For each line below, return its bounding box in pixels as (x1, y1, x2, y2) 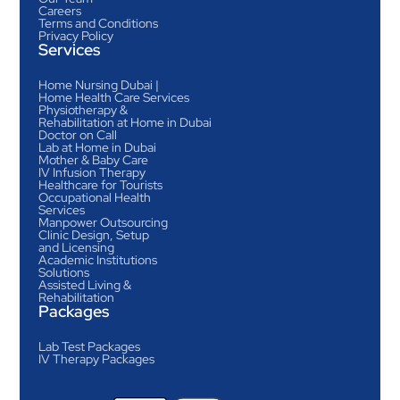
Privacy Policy (37, 27, 113, 45)
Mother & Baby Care (37, 151, 148, 169)
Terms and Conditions (37, 14, 158, 32)
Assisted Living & (37, 276, 131, 294)
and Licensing (37, 238, 114, 256)
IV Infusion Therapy (37, 163, 146, 181)
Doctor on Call (37, 126, 117, 144)
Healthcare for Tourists (37, 176, 162, 194)
